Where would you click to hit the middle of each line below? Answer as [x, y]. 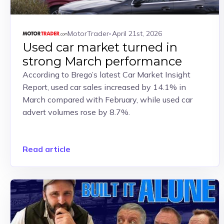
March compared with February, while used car [107, 99]
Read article [46, 149]
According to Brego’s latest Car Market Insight [106, 74]
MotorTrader [88, 33]
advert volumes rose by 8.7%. [76, 112]
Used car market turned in [100, 47]
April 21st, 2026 [137, 33]
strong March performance [102, 61]
